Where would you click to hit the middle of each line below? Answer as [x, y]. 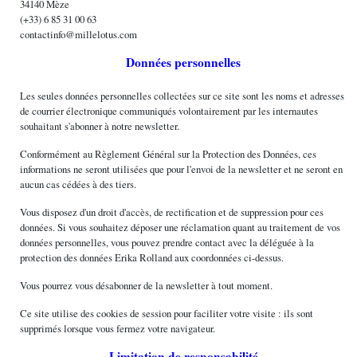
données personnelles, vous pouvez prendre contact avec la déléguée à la [167, 242]
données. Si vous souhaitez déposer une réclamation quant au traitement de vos [180, 227]
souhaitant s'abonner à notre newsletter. [100, 126]
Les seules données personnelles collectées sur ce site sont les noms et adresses [182, 95]
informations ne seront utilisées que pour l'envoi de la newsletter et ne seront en [182, 169]
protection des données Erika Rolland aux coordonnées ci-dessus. [152, 257]
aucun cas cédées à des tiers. [78, 184]
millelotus [96, 34]
